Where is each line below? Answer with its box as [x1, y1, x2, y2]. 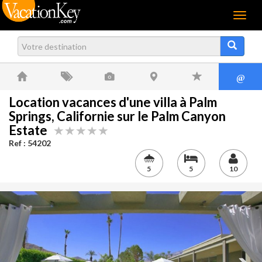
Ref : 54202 [9, 138, 51, 148]
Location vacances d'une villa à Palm [9, 94, 217, 110]
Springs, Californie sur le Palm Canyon [9, 108, 226, 124]
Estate [9, 122, 54, 138]
